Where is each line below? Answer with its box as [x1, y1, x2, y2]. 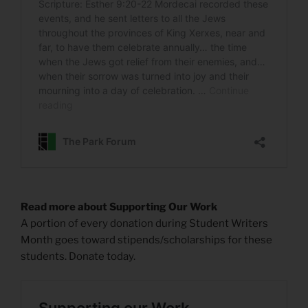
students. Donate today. [21, 250, 135, 263]
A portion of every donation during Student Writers [21, 217, 268, 230]
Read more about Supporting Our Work [21, 201, 217, 214]
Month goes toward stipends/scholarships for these [21, 234, 272, 247]
